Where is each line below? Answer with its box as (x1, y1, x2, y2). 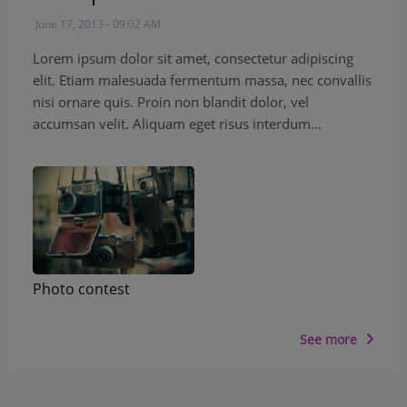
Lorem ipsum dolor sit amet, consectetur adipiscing (33, 49, 353, 68)
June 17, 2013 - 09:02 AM (33, 16, 161, 33)
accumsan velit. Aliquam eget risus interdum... (33, 114, 322, 134)
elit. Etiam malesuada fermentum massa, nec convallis (33, 71, 372, 90)
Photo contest (33, 278, 130, 299)
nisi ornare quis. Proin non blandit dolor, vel (33, 93, 309, 112)
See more (300, 330, 361, 348)
